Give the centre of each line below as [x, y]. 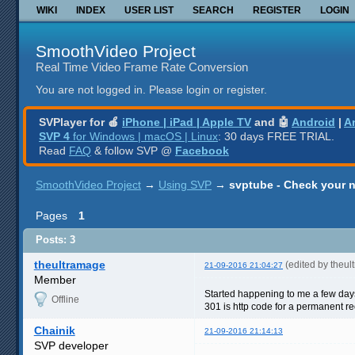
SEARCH [213, 10]
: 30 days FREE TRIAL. [276, 136]
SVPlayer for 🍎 [80, 122]
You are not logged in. [91, 90]
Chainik [54, 330]
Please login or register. [208, 90]
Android [313, 122]
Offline [65, 299]
